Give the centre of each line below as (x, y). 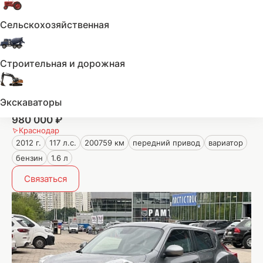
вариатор (226, 143)
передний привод (166, 143)
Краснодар (39, 130)
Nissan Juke (41, 108)
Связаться (45, 179)
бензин (29, 158)
